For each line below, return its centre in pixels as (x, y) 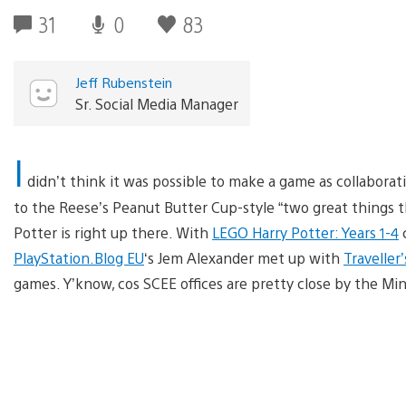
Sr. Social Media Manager (156, 103)
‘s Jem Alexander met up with (244, 257)
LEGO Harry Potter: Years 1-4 (305, 232)
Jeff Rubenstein (123, 82)
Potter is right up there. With (113, 232)
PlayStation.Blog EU (79, 257)
